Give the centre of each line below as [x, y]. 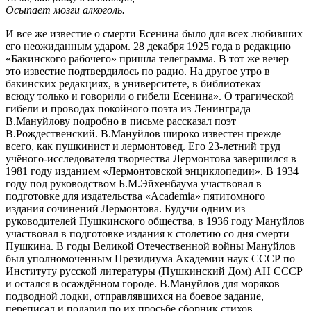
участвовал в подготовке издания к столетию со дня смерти [148, 233]
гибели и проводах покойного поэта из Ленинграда [128, 108]
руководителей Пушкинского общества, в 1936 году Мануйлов [155, 221]
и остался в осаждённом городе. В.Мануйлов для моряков [143, 283]
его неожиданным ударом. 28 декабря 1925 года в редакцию [148, 46]
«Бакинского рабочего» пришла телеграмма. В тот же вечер [147, 58]
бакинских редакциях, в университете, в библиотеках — [140, 83]
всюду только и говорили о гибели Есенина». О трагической [150, 96]
